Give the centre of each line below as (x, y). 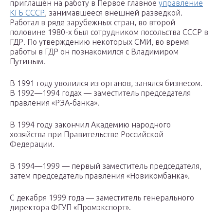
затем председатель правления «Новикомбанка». (100, 176)
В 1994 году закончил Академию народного (90, 125)
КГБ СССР (27, 13)
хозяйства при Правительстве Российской (87, 135)
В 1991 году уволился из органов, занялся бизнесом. (106, 83)
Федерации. (32, 144)
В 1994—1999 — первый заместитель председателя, (106, 166)
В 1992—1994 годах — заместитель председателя (100, 93)
